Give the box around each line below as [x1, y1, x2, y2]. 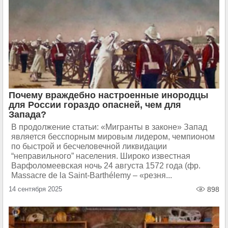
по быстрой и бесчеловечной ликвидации [11, 142, 167, 151]
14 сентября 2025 [9, 185, 62, 193]
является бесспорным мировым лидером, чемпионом [11, 132, 215, 141]
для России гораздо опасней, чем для [9, 100, 181, 110]
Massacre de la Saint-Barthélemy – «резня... [11, 171, 172, 180]
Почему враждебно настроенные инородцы [9, 90, 208, 100]
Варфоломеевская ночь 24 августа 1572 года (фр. [11, 161, 201, 170]
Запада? [9, 109, 46, 120]
